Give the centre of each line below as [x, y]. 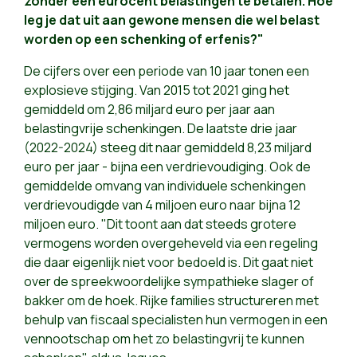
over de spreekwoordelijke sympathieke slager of [169, 282]
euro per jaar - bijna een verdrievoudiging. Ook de [167, 167]
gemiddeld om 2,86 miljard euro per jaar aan [149, 110]
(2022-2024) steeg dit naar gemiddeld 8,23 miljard [168, 148]
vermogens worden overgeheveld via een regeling [171, 243]
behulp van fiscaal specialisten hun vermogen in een [176, 320]
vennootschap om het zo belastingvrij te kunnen [164, 339]
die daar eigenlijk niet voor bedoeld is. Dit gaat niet [169, 263]
